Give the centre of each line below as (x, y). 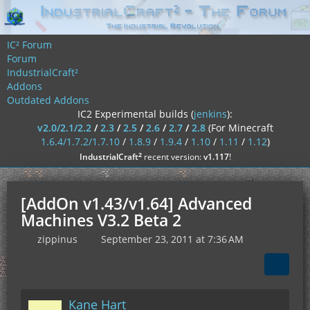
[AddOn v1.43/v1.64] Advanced (136, 203)
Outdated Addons (48, 100)
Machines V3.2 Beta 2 (101, 220)
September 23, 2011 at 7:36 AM (172, 239)
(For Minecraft (240, 128)
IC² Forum (29, 45)
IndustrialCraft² (43, 72)
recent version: (172, 157)
